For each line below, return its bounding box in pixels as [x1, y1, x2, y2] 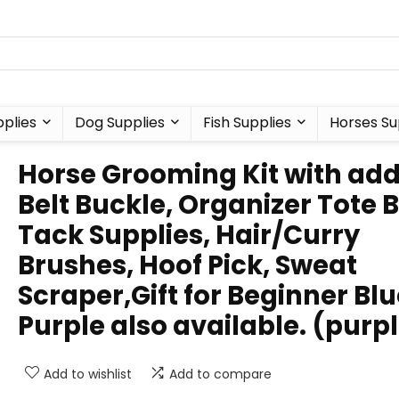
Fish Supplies [202, 112, 291, 133]
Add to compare [169, 365, 272, 383]
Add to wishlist [44, 365, 132, 383]
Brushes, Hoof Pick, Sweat [18, 248, 357, 283]
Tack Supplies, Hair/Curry [18, 217, 360, 253]
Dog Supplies [74, 112, 165, 133]
